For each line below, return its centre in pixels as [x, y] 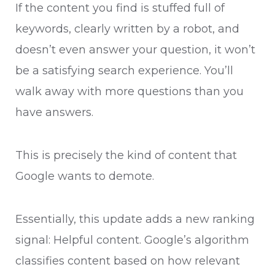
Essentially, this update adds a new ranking [135, 219]
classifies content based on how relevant [128, 261]
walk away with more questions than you [130, 92]
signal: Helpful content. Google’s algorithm [132, 240]
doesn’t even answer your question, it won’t [135, 50]
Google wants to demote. [85, 176]
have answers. [54, 113]
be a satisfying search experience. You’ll [124, 71]
